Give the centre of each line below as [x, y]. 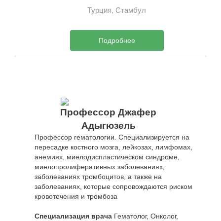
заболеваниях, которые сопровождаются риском [113, 186]
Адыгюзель [108, 125]
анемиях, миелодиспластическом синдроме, [107, 157]
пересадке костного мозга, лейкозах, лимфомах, [113, 147]
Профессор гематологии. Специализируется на [112, 137]
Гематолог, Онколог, [145, 216]
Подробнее [117, 40]
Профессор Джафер [109, 112]
